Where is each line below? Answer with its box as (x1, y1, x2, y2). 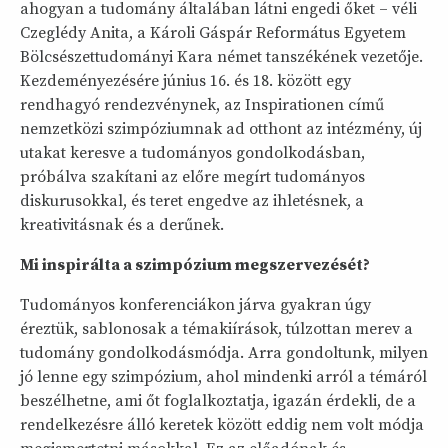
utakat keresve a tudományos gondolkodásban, (20, 143, 365, 163)
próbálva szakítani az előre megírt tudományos (20, 167, 365, 187)
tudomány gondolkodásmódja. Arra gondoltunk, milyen (20, 343, 428, 363)
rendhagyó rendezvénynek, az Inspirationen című (20, 95, 384, 115)
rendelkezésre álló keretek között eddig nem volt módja (20, 415, 424, 435)
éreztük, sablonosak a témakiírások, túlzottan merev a (20, 319, 413, 339)
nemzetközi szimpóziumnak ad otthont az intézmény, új (20, 119, 422, 139)
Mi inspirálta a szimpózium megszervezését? (20, 255, 370, 275)
